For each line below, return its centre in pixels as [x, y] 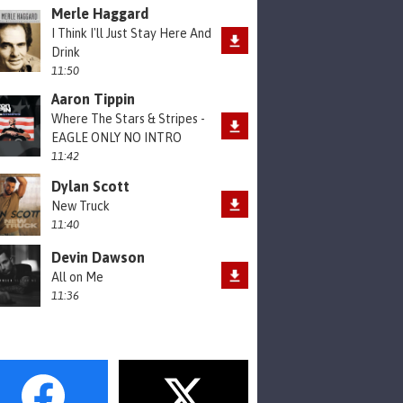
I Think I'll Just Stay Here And [131, 33]
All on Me [77, 278]
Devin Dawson [98, 258]
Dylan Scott [90, 187]
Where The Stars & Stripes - [128, 118]
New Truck [81, 206]
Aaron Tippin [93, 99]
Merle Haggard [100, 13]
